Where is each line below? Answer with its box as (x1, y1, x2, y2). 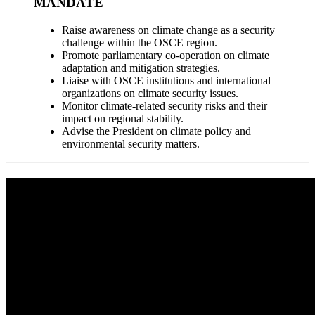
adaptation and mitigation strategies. (62, 61, 220, 74)
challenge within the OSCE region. (62, 36, 217, 49)
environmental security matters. (62, 137, 200, 150)
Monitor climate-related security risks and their (62, 99, 267, 112)
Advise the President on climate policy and (62, 124, 251, 137)
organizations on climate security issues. (62, 86, 238, 99)
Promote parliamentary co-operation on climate (62, 49, 269, 61)
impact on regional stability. (62, 112, 184, 124)
